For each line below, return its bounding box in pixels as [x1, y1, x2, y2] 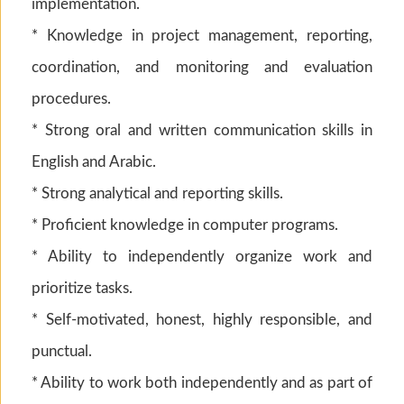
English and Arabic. [32, 153, 156, 170]
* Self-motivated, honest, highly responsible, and [32, 311, 372, 327]
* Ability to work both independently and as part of [32, 374, 372, 390]
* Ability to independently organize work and [32, 248, 372, 264]
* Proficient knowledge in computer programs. [32, 216, 338, 233]
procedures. [32, 90, 111, 106]
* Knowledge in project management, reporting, [32, 27, 372, 43]
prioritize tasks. [32, 280, 133, 296]
